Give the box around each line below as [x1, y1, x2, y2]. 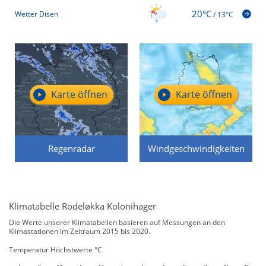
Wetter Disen [15, 9, 58, 20]
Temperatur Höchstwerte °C [9, 244, 102, 255]
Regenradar [47, 142, 95, 154]
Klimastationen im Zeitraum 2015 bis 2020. [9, 226, 150, 236]
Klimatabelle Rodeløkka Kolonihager [9, 199, 156, 212]
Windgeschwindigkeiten [147, 142, 245, 154]
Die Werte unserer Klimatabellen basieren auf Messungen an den [9, 217, 225, 227]
